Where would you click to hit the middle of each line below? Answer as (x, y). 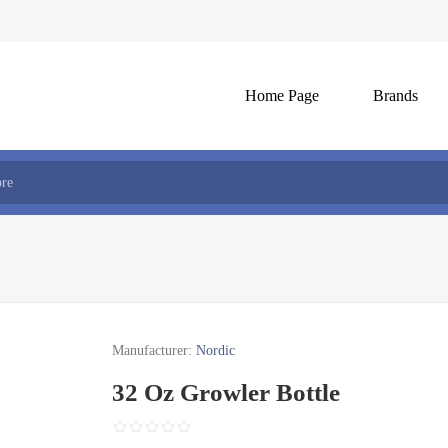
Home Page (282, 95)
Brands (395, 95)
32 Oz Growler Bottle (226, 392)
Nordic (216, 350)
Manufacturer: (152, 350)
